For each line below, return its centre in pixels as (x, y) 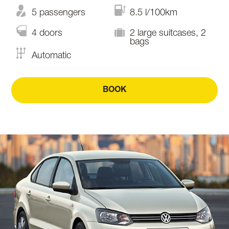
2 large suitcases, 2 (168, 33)
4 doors (47, 33)
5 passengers (59, 13)
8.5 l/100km (154, 13)
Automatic (51, 56)
